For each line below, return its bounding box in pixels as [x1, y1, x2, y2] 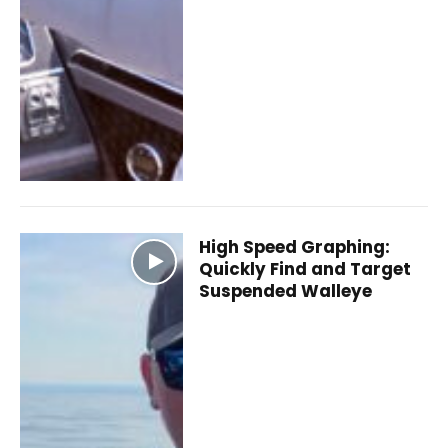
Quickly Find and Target [199, 256, 412, 281]
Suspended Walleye [199, 278, 373, 303]
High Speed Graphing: [199, 234, 391, 259]
